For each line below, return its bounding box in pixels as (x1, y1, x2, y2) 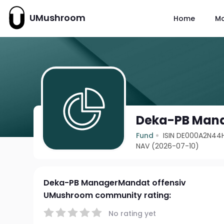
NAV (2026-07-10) (136, 141, 199, 151)
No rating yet (108, 208, 156, 218)
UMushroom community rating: (43, 189, 171, 201)
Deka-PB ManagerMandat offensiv (43, 177, 186, 188)
